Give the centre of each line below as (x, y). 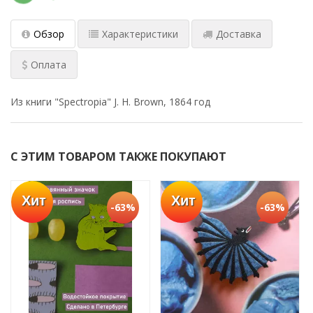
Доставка (239, 34)
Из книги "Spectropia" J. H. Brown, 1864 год (110, 101)
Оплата (49, 64)
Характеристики (140, 34)
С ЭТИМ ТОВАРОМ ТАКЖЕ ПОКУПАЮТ (118, 156)
